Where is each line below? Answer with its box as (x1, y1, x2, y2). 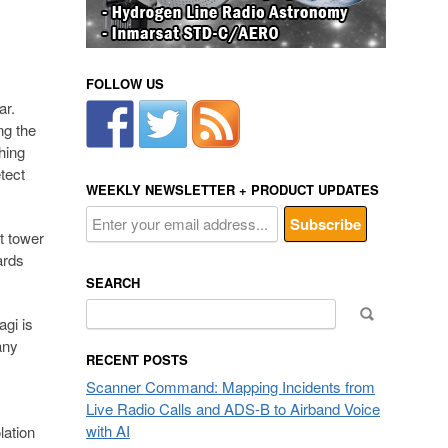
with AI (86, 420, 130, 441)
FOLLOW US (86, 74, 164, 93)
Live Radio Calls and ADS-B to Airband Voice (86, 398, 380, 419)
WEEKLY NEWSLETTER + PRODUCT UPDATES (86, 180, 379, 199)
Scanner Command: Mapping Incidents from (86, 376, 375, 397)
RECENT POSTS (86, 350, 188, 369)
